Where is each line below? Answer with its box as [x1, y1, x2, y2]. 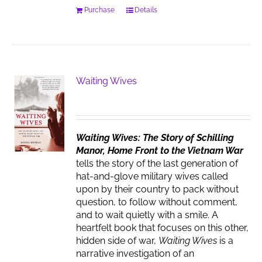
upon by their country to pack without [76, 184, 239, 195]
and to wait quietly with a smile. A [76, 209, 219, 220]
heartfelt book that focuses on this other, [76, 222, 249, 233]
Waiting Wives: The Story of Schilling [76, 132, 235, 143]
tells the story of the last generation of [76, 158, 239, 169]
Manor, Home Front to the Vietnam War [76, 145, 244, 156]
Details [135, 6, 158, 14]
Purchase [84, 6, 115, 14]
